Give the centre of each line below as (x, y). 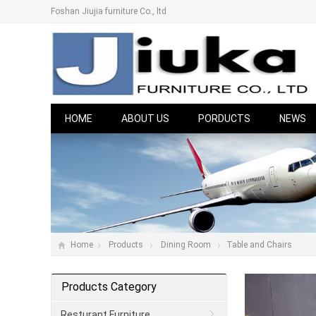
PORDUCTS (224, 119)
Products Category (109, 287)
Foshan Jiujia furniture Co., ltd (109, 11)
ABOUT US (145, 119)
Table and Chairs (259, 245)
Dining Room (186, 245)
